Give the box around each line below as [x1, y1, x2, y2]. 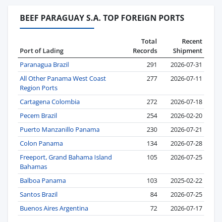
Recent [182, 36, 202, 46]
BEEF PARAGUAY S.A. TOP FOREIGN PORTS [20, 12, 184, 24]
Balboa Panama [20, 175, 66, 185]
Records [133, 46, 157, 55]
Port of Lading [20, 46, 63, 55]
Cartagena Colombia [20, 97, 80, 106]
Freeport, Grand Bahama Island [20, 152, 112, 162]
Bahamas [20, 162, 47, 171]
